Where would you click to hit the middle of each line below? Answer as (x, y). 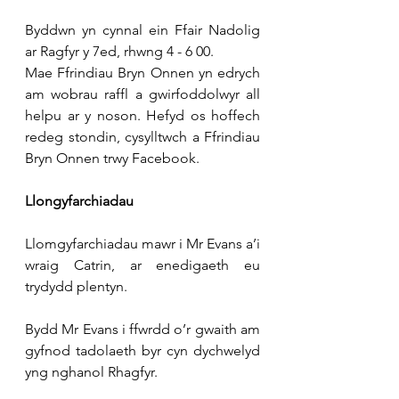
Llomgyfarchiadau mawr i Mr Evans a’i (142, 243)
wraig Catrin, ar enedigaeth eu (142, 265)
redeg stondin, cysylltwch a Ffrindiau (142, 136)
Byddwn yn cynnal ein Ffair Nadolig (142, 29)
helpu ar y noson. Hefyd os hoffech (142, 115)
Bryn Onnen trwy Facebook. (112, 158)
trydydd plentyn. (76, 286)
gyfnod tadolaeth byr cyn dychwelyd (142, 350)
